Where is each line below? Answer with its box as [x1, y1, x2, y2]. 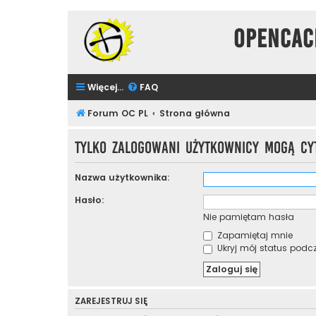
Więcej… [87, 80, 123, 93]
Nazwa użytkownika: [75, 171, 170, 184]
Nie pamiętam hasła [202, 211, 294, 224]
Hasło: [75, 194, 104, 207]
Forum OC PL [87, 107, 148, 119]
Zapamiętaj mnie [214, 229, 293, 242]
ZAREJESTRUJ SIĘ [75, 296, 147, 308]
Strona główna [159, 107, 231, 119]
